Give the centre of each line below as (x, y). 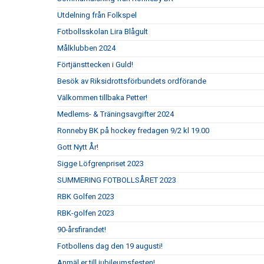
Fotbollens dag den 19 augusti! (110, 246)
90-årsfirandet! (82, 229)
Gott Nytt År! (78, 147)
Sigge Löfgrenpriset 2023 (100, 163)
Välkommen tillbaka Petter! (102, 97)
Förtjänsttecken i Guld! (95, 64)
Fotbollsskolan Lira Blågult (103, 31)
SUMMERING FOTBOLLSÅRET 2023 (117, 180)
